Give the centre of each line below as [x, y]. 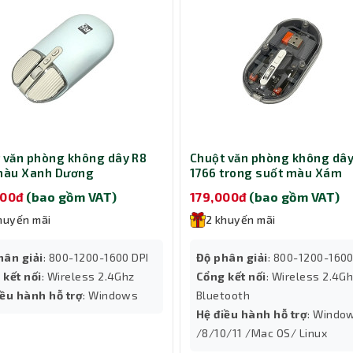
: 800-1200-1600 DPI [96, 258]
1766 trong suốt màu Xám [266, 172]
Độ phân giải [232, 258]
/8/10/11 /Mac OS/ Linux [262, 333]
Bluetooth [223, 295]
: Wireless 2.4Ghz [88, 277]
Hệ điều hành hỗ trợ [252, 314]
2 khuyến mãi [241, 220]
